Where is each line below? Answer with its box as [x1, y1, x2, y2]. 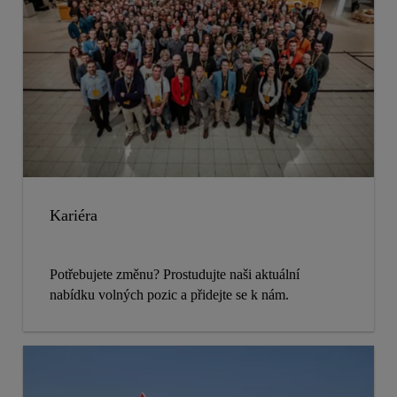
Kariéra [50, 206, 97, 225]
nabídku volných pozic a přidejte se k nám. [50, 287, 289, 303]
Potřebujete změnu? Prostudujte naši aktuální [50, 267, 300, 283]
